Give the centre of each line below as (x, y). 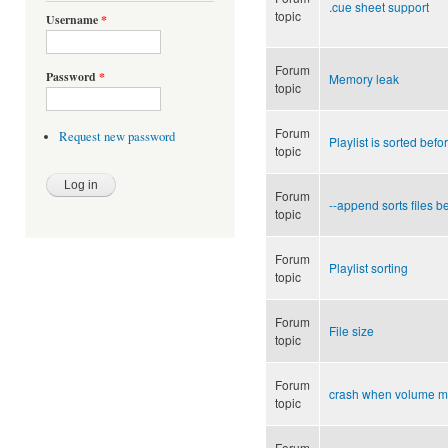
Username (73, 20)
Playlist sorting (368, 267)
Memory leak (364, 78)
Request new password (116, 137)
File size (351, 330)
